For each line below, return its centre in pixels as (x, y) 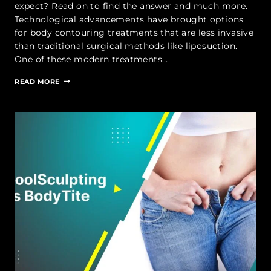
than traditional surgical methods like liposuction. (126, 46)
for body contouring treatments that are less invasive (134, 32)
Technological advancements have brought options (129, 19)
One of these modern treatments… (91, 59)
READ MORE (38, 81)
